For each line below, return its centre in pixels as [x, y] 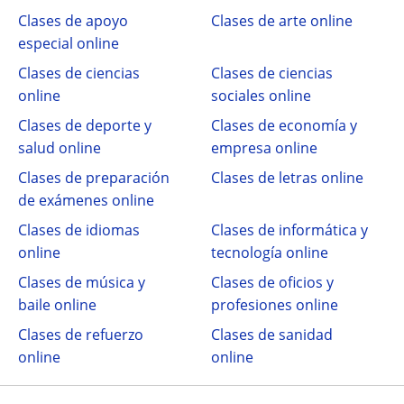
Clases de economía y [284, 125]
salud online [60, 148]
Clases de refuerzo [81, 335]
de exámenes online [86, 200]
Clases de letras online [287, 178]
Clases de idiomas [79, 230]
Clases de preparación [94, 178]
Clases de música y [82, 282]
